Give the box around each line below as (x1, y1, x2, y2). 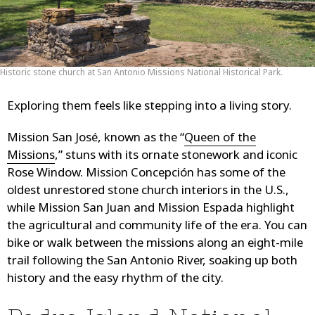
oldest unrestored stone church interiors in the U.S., (7, 183, 289, 200)
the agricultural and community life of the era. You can (7, 218, 307, 235)
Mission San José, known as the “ (7, 130, 184, 147)
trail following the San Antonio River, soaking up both (7, 253, 297, 270)
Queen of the (184, 130, 256, 147)
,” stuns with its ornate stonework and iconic (55, 148, 297, 165)
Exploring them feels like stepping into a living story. (7, 98, 292, 115)
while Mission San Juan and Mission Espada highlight (7, 200, 295, 217)
